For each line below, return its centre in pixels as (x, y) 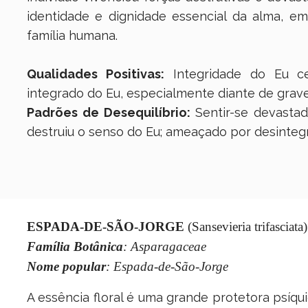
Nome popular (66, 267)
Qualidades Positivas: (95, 74)
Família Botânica (75, 247)
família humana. (72, 36)
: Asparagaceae (164, 247)
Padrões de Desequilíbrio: (108, 113)
